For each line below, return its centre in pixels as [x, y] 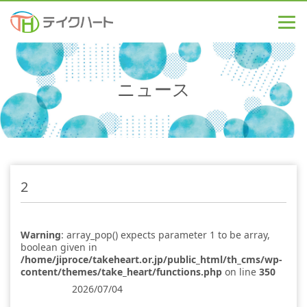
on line [241, 272]
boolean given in [59, 247]
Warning [41, 235]
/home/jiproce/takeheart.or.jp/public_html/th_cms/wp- [151, 260]
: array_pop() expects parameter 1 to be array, [165, 235]
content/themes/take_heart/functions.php [121, 272]
